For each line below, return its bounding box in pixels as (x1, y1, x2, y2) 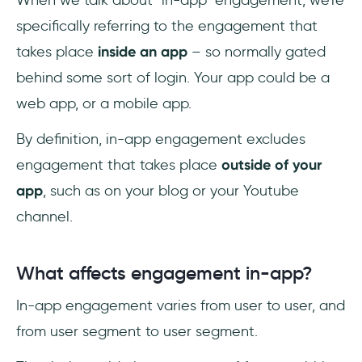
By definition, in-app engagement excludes (16, 129, 305, 148)
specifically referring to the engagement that (16, 16, 318, 35)
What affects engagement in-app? (16, 261, 313, 284)
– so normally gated (187, 42, 326, 61)
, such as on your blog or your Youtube (43, 181, 299, 200)
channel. (16, 207, 77, 225)
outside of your (221, 155, 322, 174)
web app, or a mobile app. (16, 94, 196, 112)
